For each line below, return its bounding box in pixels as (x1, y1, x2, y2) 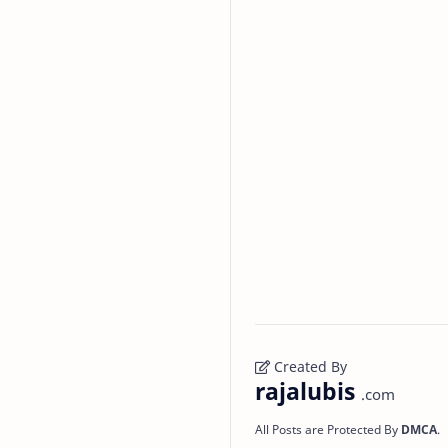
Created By (270, 356, 347, 376)
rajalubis (255, 374, 361, 407)
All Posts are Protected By (255, 420, 401, 438)
